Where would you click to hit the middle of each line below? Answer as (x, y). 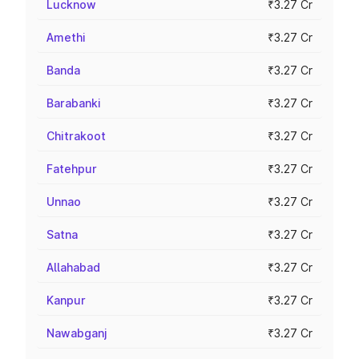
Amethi (66, 37)
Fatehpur (72, 169)
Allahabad (73, 267)
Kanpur (66, 300)
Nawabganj (77, 333)
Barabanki (74, 103)
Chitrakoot (76, 136)
